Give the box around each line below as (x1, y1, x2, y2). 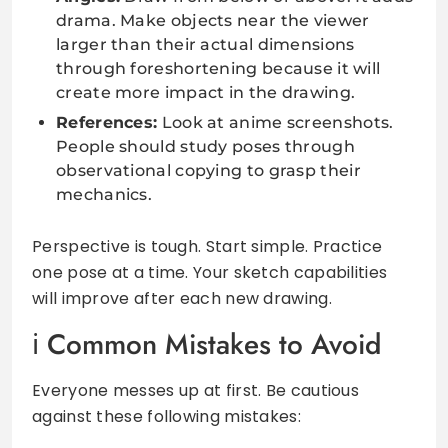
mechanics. (56, 184, 153, 204)
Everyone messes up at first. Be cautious (32, 378, 359, 402)
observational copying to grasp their (56, 160, 361, 180)
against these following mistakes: (32, 404, 301, 428)
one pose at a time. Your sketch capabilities (32, 260, 388, 284)
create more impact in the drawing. (56, 82, 356, 102)
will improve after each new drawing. (32, 286, 332, 310)
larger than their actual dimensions (56, 34, 355, 54)
